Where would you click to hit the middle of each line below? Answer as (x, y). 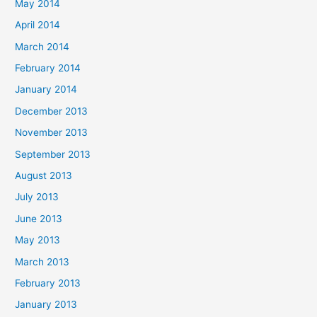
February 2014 (48, 68)
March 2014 (42, 46)
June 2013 (39, 218)
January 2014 (46, 90)
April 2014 (38, 25)
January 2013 (46, 305)
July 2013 (37, 197)
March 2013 (42, 261)
